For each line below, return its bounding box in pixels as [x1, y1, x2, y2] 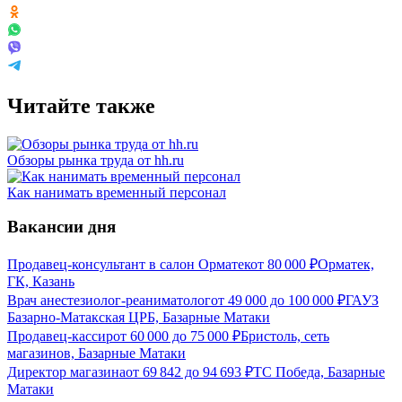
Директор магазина [7, 364, 126, 380]
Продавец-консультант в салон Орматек [7, 257, 250, 273]
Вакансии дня [7, 217, 116, 237]
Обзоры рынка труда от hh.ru [7, 152, 184, 168]
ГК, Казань [7, 274, 74, 290]
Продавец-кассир [7, 328, 113, 345]
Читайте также [7, 93, 155, 118]
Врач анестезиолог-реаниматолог [7, 293, 211, 309]
